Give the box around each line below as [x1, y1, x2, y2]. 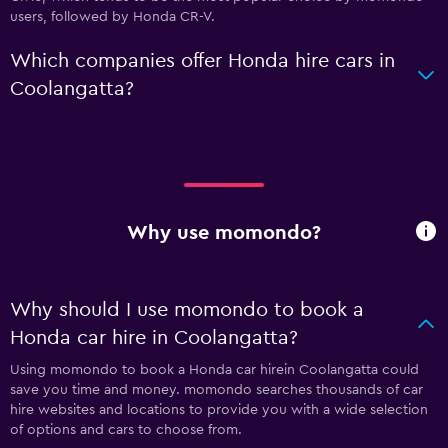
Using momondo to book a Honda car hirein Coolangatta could [10, 362, 419, 377]
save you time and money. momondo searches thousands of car [10, 382, 423, 397]
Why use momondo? [127, 223, 321, 244]
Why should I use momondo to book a [10, 299, 364, 320]
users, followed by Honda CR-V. [10, 9, 215, 24]
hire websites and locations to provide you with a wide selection [10, 402, 428, 417]
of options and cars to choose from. [10, 422, 242, 437]
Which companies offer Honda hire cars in [10, 50, 395, 71]
